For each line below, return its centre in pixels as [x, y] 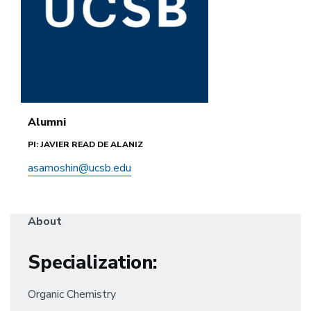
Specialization [91, 263]
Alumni [47, 122]
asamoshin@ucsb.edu [79, 168]
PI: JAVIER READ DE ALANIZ [85, 144]
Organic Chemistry [72, 294]
